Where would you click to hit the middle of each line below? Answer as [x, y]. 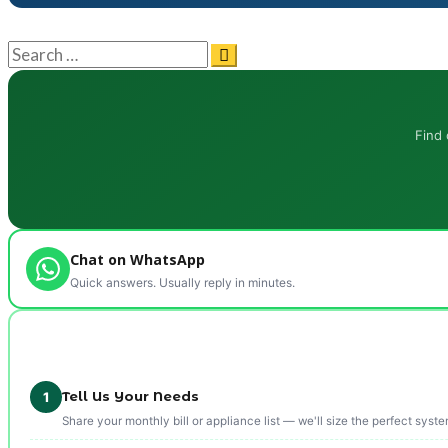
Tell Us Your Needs [130, 395]
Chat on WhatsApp [137, 259]
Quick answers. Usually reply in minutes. [182, 282]
